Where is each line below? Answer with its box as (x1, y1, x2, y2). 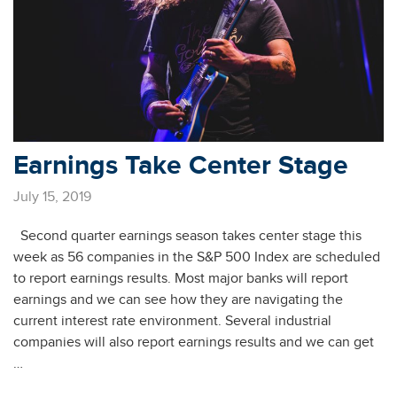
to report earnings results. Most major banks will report (13, 270, 348, 287)
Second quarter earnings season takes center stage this (13, 228, 362, 245)
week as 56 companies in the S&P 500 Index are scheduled (13, 249, 380, 266)
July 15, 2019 (13, 189, 91, 206)
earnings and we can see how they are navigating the (13, 292, 343, 308)
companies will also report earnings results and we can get (13, 334, 374, 351)
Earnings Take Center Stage (13, 150, 348, 181)
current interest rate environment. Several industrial (13, 313, 331, 330)
